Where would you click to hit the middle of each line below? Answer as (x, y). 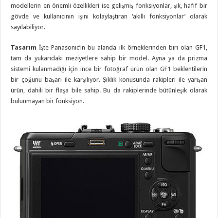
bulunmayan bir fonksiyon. (48, 101)
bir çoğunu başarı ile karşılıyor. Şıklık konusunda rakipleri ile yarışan (109, 80)
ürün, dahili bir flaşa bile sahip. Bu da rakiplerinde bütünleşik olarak (109, 91)
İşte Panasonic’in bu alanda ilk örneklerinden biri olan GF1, (122, 48)
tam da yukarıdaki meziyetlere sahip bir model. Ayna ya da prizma (109, 58)
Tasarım (24, 48)
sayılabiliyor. (28, 27)
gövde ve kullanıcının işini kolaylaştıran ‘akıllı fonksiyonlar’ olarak (109, 17)
